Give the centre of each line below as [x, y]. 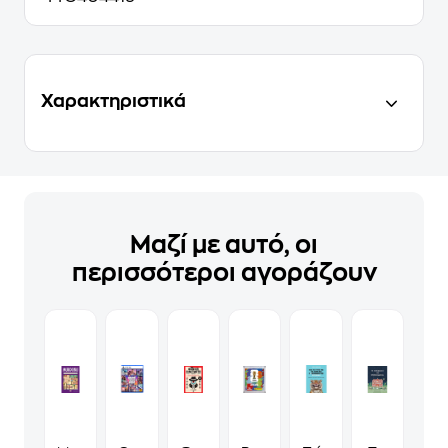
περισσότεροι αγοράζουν [224, 273]
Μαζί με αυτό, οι [224, 245]
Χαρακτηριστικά [113, 101]
